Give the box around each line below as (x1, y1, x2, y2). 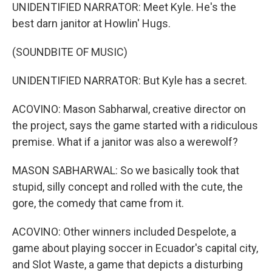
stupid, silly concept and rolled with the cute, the (12, 180, 243, 193)
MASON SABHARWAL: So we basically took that (12, 164, 239, 177)
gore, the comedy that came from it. (12, 197, 184, 209)
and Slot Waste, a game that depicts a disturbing (12, 258, 243, 271)
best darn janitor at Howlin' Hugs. (12, 17, 171, 30)
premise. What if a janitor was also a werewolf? (12, 135, 238, 148)
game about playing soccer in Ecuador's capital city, (12, 242, 258, 254)
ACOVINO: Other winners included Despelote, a (12, 225, 236, 238)
